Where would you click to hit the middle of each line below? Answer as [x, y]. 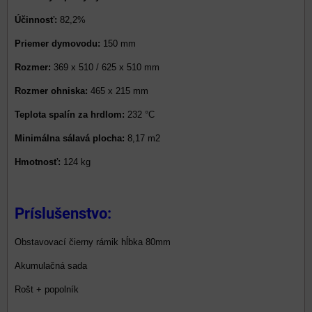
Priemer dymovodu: [57, 43]
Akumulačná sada [51, 265]
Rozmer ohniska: [51, 91]
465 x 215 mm [118, 91]
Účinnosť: [36, 19]
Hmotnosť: [38, 162]
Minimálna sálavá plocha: [70, 138]
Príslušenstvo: [63, 213]
